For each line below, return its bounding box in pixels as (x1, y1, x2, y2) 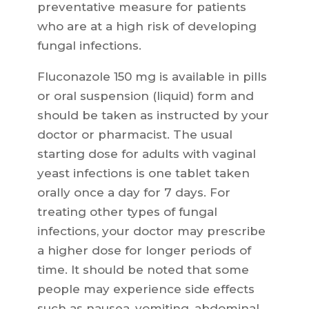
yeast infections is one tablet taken (37, 166, 250, 181)
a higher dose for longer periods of (37, 243, 251, 258)
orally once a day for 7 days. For (37, 186, 230, 200)
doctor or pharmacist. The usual (37, 128, 232, 142)
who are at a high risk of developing (37, 19, 257, 34)
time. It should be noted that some (37, 263, 249, 277)
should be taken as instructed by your (37, 108, 269, 123)
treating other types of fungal (37, 205, 217, 219)
